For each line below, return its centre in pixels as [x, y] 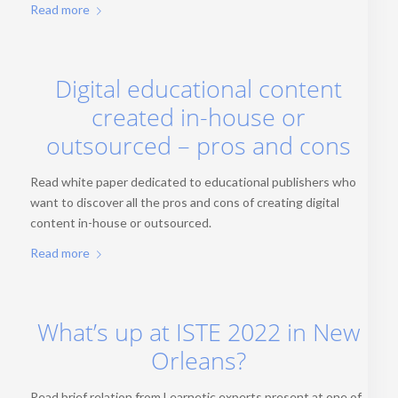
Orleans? [199, 361]
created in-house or [199, 117]
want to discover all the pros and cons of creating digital [184, 202]
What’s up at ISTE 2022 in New [199, 333]
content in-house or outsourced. [120, 222]
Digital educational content [199, 88]
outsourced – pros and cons [199, 145]
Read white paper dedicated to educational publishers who [193, 181]
